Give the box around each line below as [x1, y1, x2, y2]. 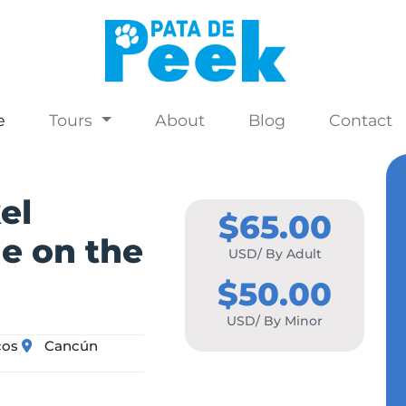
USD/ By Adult [227, 246, 322, 263]
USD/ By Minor [227, 313, 323, 330]
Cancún [43, 337, 98, 355]
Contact [328, 111, 392, 130]
